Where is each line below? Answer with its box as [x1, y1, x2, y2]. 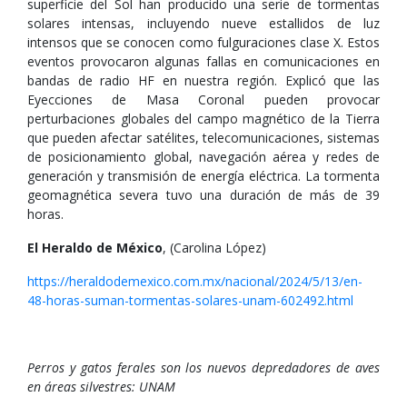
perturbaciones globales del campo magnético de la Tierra [27, 110, 380, 127]
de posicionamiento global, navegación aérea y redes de [27, 148, 380, 165]
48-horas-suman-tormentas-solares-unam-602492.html [27, 292, 353, 309]
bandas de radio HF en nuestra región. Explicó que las [27, 72, 380, 89]
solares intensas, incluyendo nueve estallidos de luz [27, 15, 380, 32]
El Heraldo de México [27, 239, 163, 256]
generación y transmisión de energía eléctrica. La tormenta [27, 167, 380, 184]
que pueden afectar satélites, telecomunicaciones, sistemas [27, 129, 380, 146]
